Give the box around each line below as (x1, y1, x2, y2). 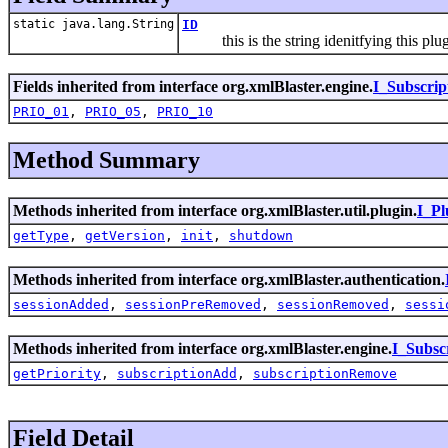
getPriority (13, 365, 101, 381)
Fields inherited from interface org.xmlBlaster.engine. (13, 77, 373, 95)
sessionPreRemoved (125, 296, 261, 312)
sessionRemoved (277, 296, 389, 312)
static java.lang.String (13, 16, 174, 31)
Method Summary (13, 146, 200, 173)
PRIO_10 (157, 103, 213, 119)
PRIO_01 (13, 103, 69, 119)
